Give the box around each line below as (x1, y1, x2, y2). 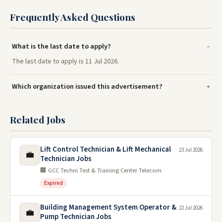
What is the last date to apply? (12, 41, 111, 52)
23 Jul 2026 (179, 146, 203, 154)
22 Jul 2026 (179, 204, 203, 212)
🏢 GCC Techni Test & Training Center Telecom (40, 166, 162, 175)
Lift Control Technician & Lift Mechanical (40, 144, 171, 155)
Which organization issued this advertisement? (12, 81, 163, 92)
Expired (44, 179, 63, 187)
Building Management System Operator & (40, 202, 176, 213)
